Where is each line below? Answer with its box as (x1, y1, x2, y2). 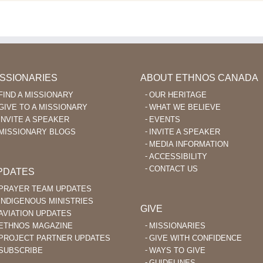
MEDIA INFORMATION (149, 139, 228, 149)
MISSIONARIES (149, 221, 205, 230)
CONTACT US (149, 164, 198, 173)
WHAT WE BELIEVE (149, 102, 221, 112)
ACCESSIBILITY (149, 151, 207, 161)
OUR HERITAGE (149, 90, 207, 99)
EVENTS (149, 114, 180, 124)
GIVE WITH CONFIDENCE (149, 233, 242, 242)
